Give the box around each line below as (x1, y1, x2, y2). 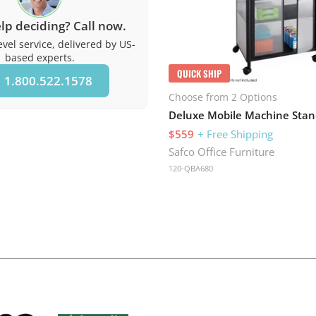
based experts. (4, 50, 75, 64)
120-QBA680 (169, 163, 213, 174)
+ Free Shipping (197, 127, 273, 142)
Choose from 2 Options (169, 90, 277, 104)
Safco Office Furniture (169, 145, 274, 159)
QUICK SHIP (177, 66, 221, 81)
